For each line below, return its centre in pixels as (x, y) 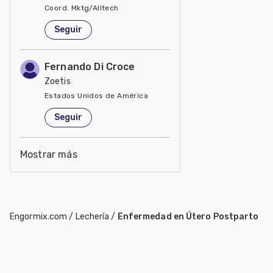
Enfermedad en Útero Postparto (188, 216)
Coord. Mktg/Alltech (82, 8)
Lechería (92, 216)
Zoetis (58, 81)
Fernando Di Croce (90, 66)
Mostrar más (49, 154)
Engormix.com (39, 216)
